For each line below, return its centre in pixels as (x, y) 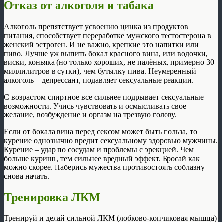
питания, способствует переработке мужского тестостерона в (108, 35)
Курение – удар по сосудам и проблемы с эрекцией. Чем (99, 149)
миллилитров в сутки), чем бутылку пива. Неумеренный (100, 71)
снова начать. (27, 176)
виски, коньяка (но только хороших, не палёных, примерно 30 (109, 62)
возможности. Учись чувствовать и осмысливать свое (95, 106)
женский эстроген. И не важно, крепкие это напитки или (101, 44)
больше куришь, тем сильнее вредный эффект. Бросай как (102, 158)
